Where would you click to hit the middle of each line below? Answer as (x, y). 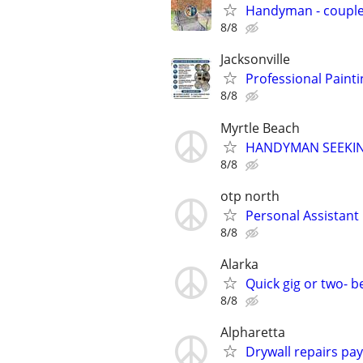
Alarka (239, 264)
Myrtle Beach (260, 128)
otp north (250, 196)
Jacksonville (255, 60)
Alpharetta (253, 333)
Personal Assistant (302, 215)
